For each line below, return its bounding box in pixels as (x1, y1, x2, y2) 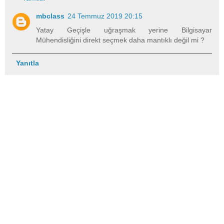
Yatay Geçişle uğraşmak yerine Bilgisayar (36, 26, 212, 34)
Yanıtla (15, 58, 39, 67)
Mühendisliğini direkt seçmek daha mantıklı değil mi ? (36, 36, 205, 44)
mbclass (36, 12, 65, 20)
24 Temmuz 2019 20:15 (67, 12, 143, 20)
